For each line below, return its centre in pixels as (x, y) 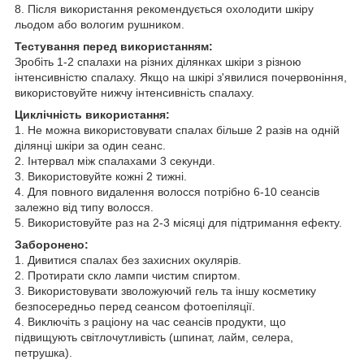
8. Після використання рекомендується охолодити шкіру (164, 9)
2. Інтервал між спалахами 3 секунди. (115, 160)
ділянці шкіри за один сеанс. (90, 145)
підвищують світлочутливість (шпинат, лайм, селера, (154, 337)
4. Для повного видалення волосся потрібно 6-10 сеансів (167, 191)
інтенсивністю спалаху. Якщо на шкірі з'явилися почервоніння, (181, 77)
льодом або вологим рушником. (100, 24)
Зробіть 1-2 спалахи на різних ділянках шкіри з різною (158, 61)
